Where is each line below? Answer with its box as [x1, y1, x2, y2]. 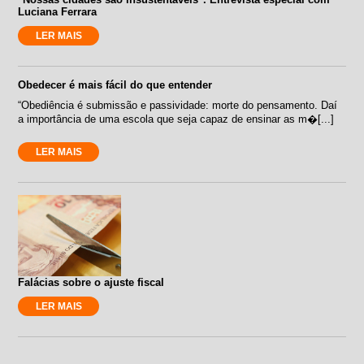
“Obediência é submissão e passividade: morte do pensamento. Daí [18, 98, 338, 111]
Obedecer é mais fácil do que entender [18, 78, 213, 91]
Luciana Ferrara [18, 5, 97, 18]
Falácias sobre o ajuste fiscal [18, 275, 165, 288]
